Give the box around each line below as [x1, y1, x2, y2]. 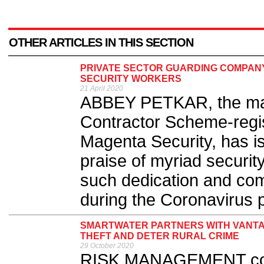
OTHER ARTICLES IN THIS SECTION [9, 36, 193, 49]
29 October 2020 [80, 242, 134, 250]
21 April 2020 [80, 84, 123, 93]
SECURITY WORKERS [80, 74, 181, 84]
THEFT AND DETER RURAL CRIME [80, 231, 239, 241]
